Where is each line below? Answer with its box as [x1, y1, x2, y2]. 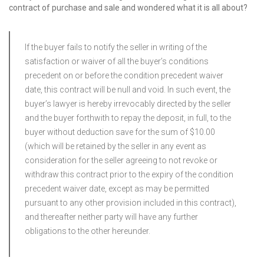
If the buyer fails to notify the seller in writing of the [25, 42, 207, 52]
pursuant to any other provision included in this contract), [25, 198, 236, 207]
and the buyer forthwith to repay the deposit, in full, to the [25, 113, 231, 123]
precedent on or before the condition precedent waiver [25, 71, 223, 80]
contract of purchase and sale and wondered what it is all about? [9, 3, 247, 12]
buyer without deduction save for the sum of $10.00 [25, 127, 215, 137]
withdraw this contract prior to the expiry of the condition [25, 170, 233, 179]
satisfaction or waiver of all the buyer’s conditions [25, 57, 209, 66]
